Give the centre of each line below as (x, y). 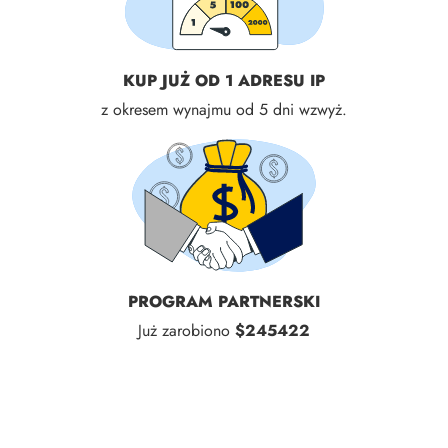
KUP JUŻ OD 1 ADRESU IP (224, 80)
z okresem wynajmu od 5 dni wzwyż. (224, 109)
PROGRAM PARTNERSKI (224, 301)
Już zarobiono (186, 330)
